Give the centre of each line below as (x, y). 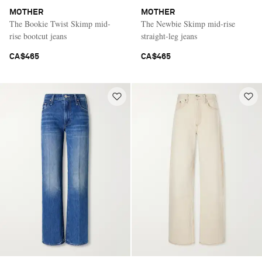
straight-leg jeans (169, 36)
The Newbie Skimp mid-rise (188, 23)
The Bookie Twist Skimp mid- (60, 23)
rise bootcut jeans (38, 36)
